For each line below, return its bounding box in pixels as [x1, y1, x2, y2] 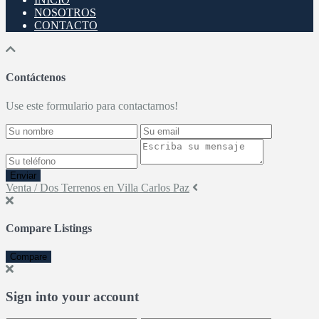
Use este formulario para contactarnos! [6, 99, 178, 112]
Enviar [10, 169, 36, 181]
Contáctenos [6, 71, 66, 84]
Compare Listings [6, 221, 92, 234]
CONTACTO [34, 19, 98, 32]
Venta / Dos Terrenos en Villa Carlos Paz [6, 181, 189, 194]
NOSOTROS [34, 6, 96, 19]
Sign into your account [6, 288, 139, 304]
